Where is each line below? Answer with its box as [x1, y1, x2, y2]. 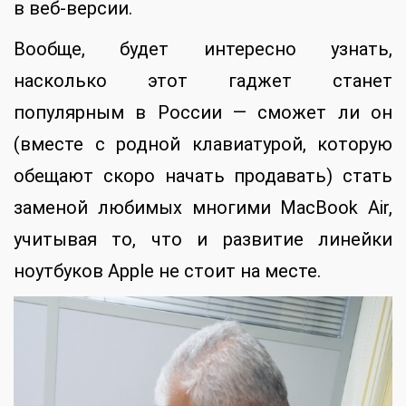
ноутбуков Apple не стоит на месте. [14, 259, 321, 282]
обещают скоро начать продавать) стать [14, 164, 392, 187]
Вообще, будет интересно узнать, [14, 37, 392, 60]
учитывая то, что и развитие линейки [14, 227, 392, 250]
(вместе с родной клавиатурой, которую [14, 132, 392, 155]
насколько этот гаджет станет [14, 69, 392, 92]
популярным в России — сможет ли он [14, 101, 392, 123]
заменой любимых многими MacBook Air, [14, 196, 392, 218]
